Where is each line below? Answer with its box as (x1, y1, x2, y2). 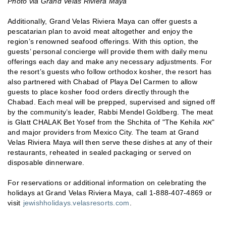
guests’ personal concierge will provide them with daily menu (8, 47, 207, 56)
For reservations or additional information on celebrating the (8, 179, 207, 187)
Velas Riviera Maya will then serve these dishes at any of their (8, 138, 212, 147)
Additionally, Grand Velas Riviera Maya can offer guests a (8, 17, 198, 26)
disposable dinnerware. (8, 158, 87, 167)
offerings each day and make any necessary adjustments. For (8, 58, 212, 66)
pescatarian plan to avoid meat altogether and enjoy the (8, 27, 193, 36)
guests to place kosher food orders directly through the (8, 88, 189, 96)
